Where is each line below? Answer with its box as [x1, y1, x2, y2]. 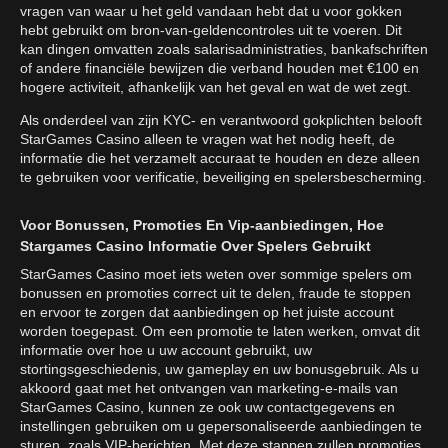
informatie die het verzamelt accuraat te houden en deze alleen [20, 150, 420, 167]
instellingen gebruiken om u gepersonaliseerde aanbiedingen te [20, 418, 422, 435]
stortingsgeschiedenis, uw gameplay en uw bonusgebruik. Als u [20, 361, 419, 378]
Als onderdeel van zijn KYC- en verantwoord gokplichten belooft [20, 112, 422, 129]
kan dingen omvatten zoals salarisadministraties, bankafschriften [20, 41, 428, 58]
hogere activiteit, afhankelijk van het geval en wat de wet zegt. [20, 79, 411, 96]
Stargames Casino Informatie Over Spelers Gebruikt [20, 238, 371, 255]
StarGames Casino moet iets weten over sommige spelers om [20, 266, 412, 283]
